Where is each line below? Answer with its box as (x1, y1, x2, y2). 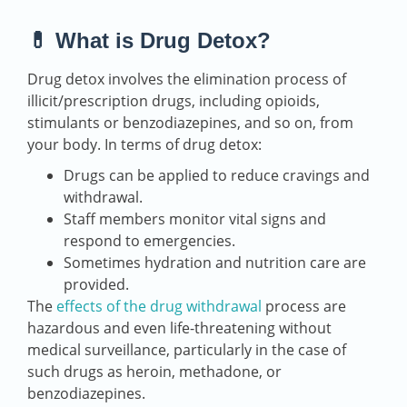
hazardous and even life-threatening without (27, 318, 332, 339)
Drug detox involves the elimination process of (27, 69, 346, 90)
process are (262, 296, 346, 317)
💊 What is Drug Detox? (27, 28, 271, 54)
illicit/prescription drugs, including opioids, (27, 91, 320, 112)
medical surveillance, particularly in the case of (27, 340, 346, 361)
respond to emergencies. (64, 231, 235, 252)
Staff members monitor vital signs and (64, 209, 326, 230)
